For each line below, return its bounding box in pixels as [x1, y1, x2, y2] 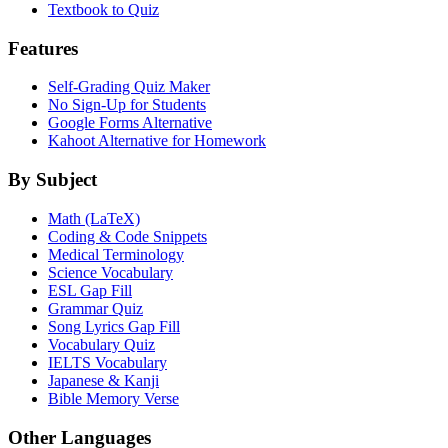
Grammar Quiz [48, 299, 143, 317]
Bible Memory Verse [48, 389, 179, 407]
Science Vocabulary [48, 263, 173, 281]
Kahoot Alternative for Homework [48, 132, 266, 150]
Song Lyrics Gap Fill [48, 317, 180, 335]
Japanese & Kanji [48, 371, 159, 389]
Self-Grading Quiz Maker [48, 78, 210, 96]
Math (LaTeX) [48, 209, 140, 227]
